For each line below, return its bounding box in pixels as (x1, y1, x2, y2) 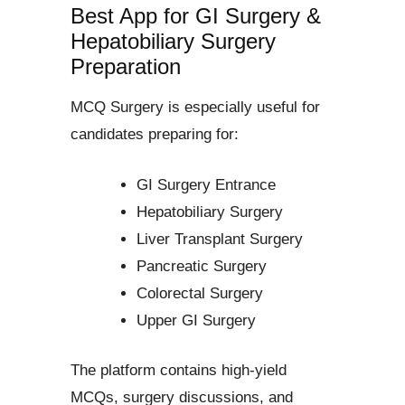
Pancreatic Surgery (137, 257, 267, 275)
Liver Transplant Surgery (137, 230, 303, 248)
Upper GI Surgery (137, 311, 256, 329)
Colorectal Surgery (137, 284, 263, 302)
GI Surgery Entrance (137, 175, 276, 193)
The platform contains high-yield (71, 362, 287, 379)
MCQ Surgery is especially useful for (71, 99, 320, 116)
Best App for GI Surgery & (71, 4, 321, 28)
